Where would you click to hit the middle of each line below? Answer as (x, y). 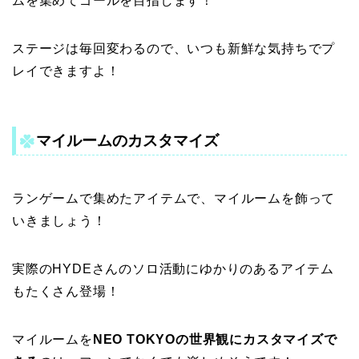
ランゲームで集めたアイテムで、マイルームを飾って (174, 198)
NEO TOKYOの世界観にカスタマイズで (215, 339)
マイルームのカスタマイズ (127, 140)
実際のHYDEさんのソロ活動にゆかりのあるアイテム (173, 268)
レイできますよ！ (66, 71)
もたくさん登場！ (66, 291)
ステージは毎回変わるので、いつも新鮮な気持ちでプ (174, 49)
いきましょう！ (59, 220)
